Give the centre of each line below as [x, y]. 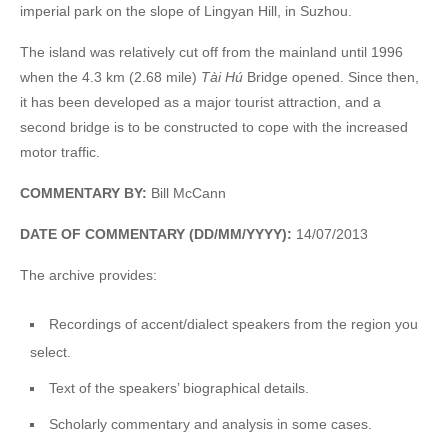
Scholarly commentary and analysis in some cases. [211, 423]
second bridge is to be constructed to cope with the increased [214, 126]
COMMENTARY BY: [83, 192]
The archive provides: [88, 274]
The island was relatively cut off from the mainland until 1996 [211, 51]
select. [50, 351]
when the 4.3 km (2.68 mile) [110, 76]
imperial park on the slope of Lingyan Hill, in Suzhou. [186, 10]
